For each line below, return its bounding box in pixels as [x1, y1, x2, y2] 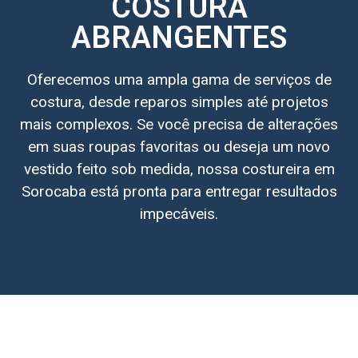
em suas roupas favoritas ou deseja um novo [28, 137, 330, 156]
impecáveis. [140, 204, 218, 223]
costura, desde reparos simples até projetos [30, 92, 328, 111]
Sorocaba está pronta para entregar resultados [21, 181, 337, 201]
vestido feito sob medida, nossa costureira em [23, 159, 335, 178]
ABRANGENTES [71, 19, 287, 55]
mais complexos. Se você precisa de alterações [20, 114, 338, 133]
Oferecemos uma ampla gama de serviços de [26, 70, 332, 89]
